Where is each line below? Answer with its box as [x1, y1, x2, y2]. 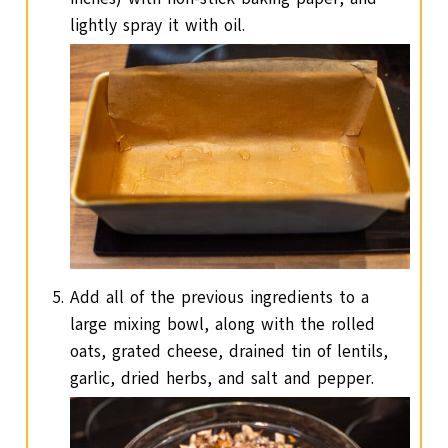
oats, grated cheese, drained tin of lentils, [70, 340, 389, 364]
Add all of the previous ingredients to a [70, 286, 370, 310]
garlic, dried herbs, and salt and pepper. [70, 367, 375, 391]
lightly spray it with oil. [70, 13, 246, 37]
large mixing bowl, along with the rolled [70, 313, 376, 337]
